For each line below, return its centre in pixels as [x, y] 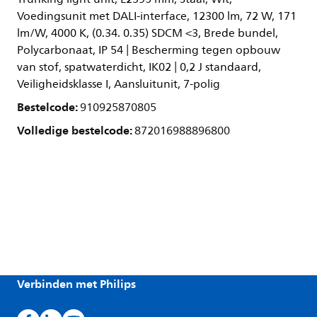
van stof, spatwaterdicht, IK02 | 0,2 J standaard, [139, 67]
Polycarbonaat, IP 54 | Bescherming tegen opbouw [149, 50]
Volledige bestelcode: [76, 130]
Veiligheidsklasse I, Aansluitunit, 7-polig [119, 84]
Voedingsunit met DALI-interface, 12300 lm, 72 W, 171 [157, 16]
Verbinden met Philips [76, 284]
